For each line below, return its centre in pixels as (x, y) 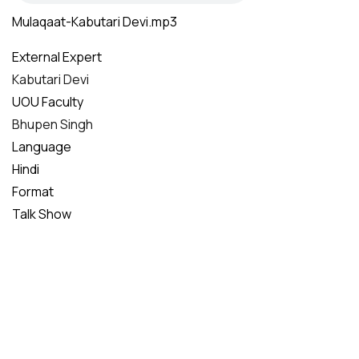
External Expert (57, 57)
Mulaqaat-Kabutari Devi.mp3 (95, 22)
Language (42, 147)
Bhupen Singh (52, 124)
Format (33, 192)
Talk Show (42, 214)
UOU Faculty (48, 102)
